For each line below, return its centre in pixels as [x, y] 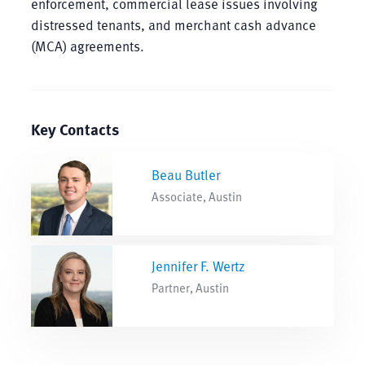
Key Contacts [75, 128]
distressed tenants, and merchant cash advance [173, 24]
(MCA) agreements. [87, 46]
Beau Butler [185, 174]
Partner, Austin [190, 287]
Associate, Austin [196, 196]
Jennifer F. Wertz [198, 266]
